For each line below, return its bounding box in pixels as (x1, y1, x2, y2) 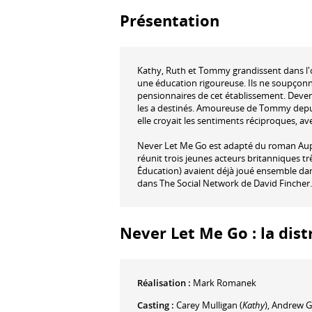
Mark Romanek (193, 276, 256, 289)
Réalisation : (137, 276, 193, 289)
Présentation (120, 10, 219, 31)
